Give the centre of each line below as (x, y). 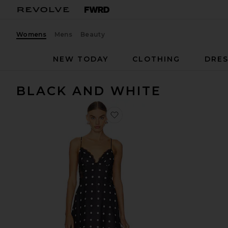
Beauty (93, 34)
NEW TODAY (81, 59)
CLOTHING (156, 59)
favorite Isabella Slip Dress (167, 114)
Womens (31, 34)
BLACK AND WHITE (89, 91)
